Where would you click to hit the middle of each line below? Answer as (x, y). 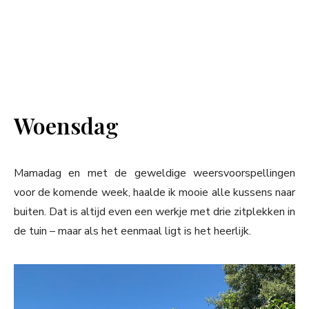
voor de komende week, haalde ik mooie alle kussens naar (154, 192)
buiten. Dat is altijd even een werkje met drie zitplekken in (154, 211)
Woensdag (66, 125)
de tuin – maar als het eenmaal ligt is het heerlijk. (132, 231)
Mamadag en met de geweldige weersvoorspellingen (154, 173)
